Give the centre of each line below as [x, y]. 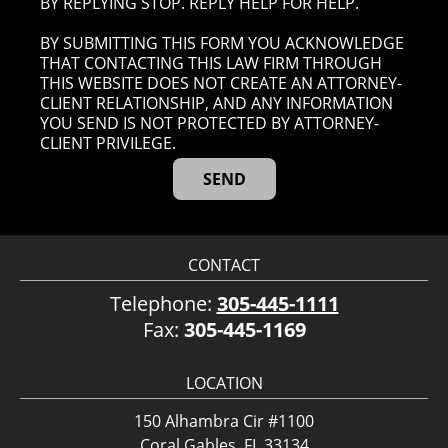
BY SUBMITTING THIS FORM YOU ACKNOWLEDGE [222, 43]
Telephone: [163, 304]
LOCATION [224, 383]
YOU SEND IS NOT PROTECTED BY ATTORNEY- [210, 123]
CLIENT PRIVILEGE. [108, 143]
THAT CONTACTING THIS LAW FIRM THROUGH [211, 63]
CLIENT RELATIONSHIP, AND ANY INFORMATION [217, 103]
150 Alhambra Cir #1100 [224, 421]
